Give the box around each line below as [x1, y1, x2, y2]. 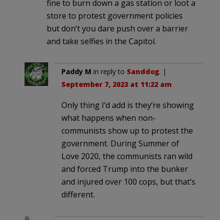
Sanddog [127, 66, 159, 76]
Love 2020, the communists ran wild [61, 150, 192, 162]
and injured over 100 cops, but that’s [61, 176, 195, 187]
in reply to [91, 66, 127, 76]
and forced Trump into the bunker [61, 163, 188, 174]
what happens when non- [61, 112, 156, 123]
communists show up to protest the [61, 125, 193, 136]
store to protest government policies [47, 10, 183, 21]
